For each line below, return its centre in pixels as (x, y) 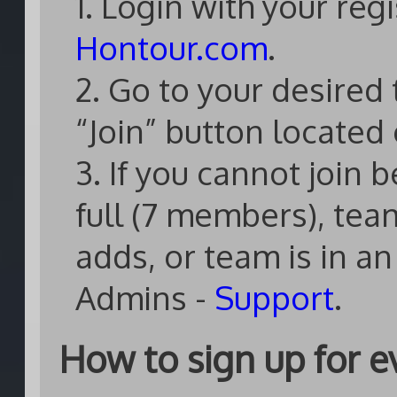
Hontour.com (171, 47)
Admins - (145, 297)
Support (274, 297)
